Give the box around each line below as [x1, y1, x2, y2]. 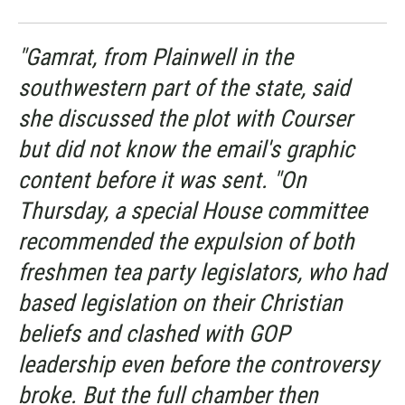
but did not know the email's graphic [18, 136, 354, 164]
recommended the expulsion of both [18, 228, 354, 256]
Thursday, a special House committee [18, 197, 367, 225]
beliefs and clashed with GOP [18, 320, 289, 348]
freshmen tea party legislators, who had [18, 259, 386, 287]
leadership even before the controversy [18, 351, 379, 379]
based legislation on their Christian [18, 289, 343, 317]
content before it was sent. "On [18, 166, 306, 194]
